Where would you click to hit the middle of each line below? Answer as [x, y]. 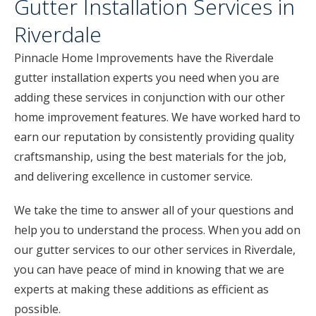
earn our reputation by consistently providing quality [154, 137]
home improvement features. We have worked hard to [157, 117]
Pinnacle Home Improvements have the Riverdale [144, 58]
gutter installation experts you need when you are [147, 78]
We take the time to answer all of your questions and [154, 210]
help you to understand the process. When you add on [157, 230]
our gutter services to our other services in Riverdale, [155, 250]
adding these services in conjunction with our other [150, 97]
